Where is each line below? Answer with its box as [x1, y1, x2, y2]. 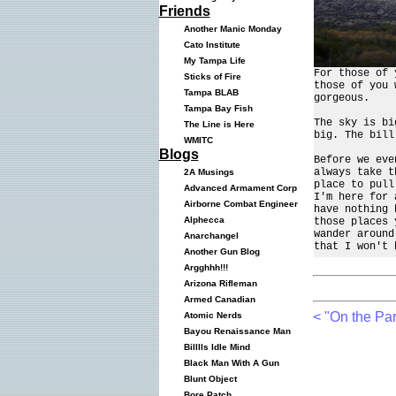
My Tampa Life [178, 56, 246, 65]
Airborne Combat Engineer [178, 199, 298, 209]
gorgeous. [313, 91, 369, 104]
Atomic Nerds [178, 310, 242, 320]
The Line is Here [178, 119, 255, 129]
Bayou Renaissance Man [178, 326, 291, 336]
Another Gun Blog [178, 247, 260, 256]
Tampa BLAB [178, 88, 239, 97]
